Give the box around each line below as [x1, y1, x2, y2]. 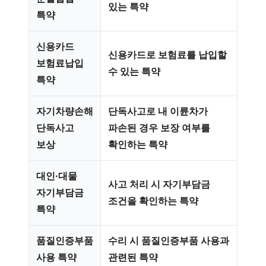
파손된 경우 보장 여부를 [108, 123, 210, 133]
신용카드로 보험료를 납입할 [108, 50, 227, 60]
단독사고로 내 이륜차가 [108, 106, 208, 116]
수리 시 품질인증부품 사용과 [108, 236, 229, 246]
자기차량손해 [36, 106, 93, 116]
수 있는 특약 [108, 66, 160, 77]
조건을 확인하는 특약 [108, 196, 198, 206]
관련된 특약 [108, 252, 158, 262]
